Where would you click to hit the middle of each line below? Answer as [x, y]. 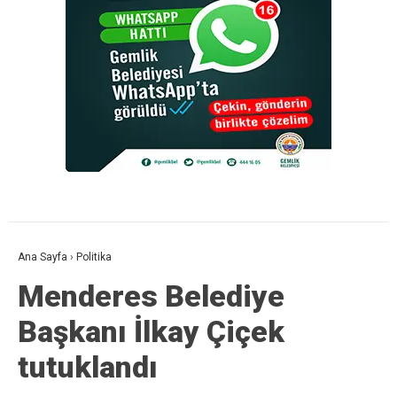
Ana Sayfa [43, 257]
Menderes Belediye [151, 296]
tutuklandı [88, 367]
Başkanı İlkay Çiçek [151, 332]
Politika [94, 257]
